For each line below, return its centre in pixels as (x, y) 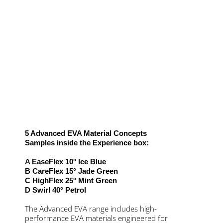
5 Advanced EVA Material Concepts (86, 133)
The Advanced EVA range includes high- (91, 208)
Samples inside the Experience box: (87, 142)
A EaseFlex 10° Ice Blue (65, 161)
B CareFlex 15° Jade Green (71, 171)
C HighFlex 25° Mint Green (71, 180)
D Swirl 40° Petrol (56, 190)
